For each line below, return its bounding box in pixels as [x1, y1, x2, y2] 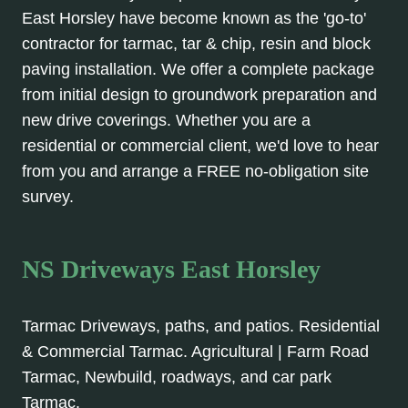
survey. [22, 188, 74, 207]
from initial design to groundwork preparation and [22, 86, 377, 105]
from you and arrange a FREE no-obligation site [22, 162, 369, 181]
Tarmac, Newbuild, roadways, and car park [22, 368, 331, 387]
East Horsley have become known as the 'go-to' [22, 9, 366, 28]
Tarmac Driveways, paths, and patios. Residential [22, 317, 380, 336]
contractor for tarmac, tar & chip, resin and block [22, 35, 371, 54]
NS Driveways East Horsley [22, 255, 321, 284]
